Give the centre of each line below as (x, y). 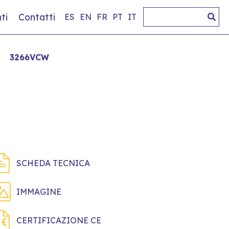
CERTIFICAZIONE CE (59, 220)
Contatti (37, 17)
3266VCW (29, 57)
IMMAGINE (39, 191)
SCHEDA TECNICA (53, 163)
